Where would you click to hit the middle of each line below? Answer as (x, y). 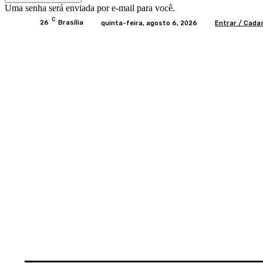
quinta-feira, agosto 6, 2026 (149, 23)
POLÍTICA (214, 246)
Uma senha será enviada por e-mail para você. (90, 8)
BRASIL (113, 246)
